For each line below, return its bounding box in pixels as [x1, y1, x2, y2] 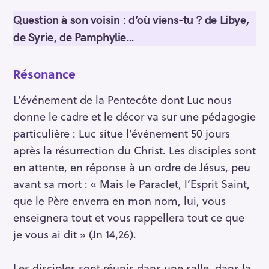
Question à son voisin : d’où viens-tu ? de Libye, [13, 11, 250, 27]
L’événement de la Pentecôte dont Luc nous [13, 91, 232, 108]
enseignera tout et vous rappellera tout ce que [13, 209, 244, 226]
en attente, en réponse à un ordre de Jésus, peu [13, 159, 250, 175]
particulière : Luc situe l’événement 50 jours [13, 125, 230, 142]
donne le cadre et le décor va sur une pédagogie [13, 108, 256, 125]
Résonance [13, 65, 76, 83]
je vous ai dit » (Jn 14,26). [13, 226, 136, 243]
